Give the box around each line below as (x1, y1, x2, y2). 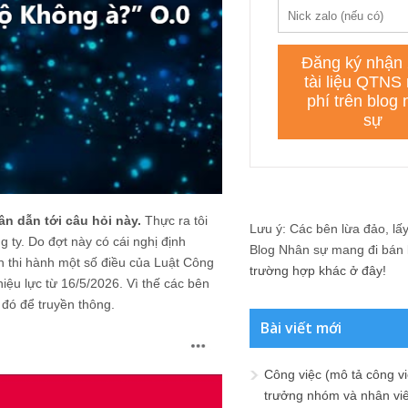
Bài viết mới (260, 318, 342, 338)
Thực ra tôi (141, 212, 208, 228)
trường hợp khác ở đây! (250, 263, 386, 278)
